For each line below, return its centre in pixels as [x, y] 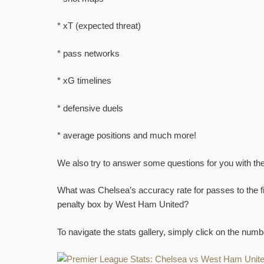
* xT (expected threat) [99, 26]
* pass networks [88, 53]
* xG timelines [84, 81]
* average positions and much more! [127, 136]
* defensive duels [90, 108]
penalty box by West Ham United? [123, 204]
